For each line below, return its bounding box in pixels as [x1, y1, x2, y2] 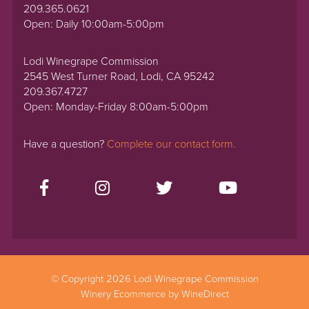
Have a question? [23, 137, 108, 151]
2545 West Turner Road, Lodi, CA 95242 [23, 69, 215, 83]
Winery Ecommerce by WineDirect [80, 288, 229, 301]
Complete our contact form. [107, 137, 237, 151]
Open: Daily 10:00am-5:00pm [23, 17, 165, 31]
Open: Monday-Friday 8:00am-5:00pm [23, 99, 209, 114]
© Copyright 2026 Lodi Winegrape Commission [50, 273, 259, 286]
